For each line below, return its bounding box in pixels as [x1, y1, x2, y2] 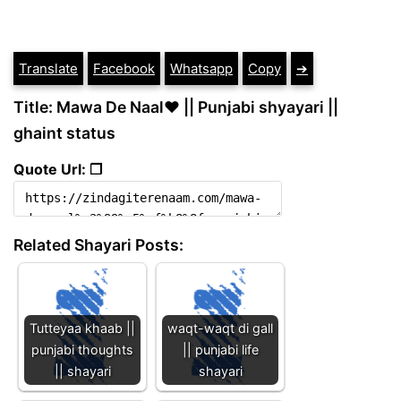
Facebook [93, 60, 155, 77]
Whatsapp [170, 60, 233, 77]
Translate [19, 60, 78, 77]
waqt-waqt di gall [167, 320, 273, 336]
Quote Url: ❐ [13, 159, 102, 178]
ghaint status [13, 124, 115, 142]
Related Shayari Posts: [13, 235, 183, 254]
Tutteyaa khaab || [30, 320, 135, 336]
